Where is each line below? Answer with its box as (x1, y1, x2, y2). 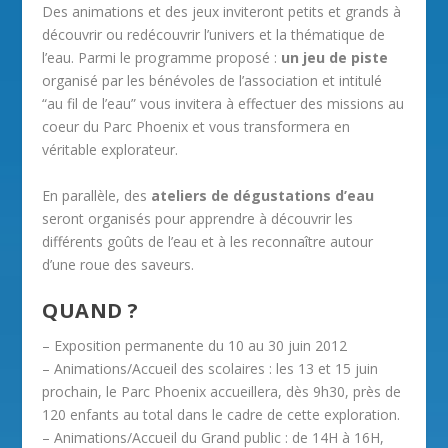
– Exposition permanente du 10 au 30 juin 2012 (42, 335, 348, 355)
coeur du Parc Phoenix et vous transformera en (42, 117, 351, 137)
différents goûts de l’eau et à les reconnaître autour (42, 231, 374, 251)
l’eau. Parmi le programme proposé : (42, 48, 282, 68)
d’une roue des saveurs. (42, 254, 195, 274)
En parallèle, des (42, 185, 152, 205)
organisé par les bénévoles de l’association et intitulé (42, 71, 383, 91)
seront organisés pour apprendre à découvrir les (42, 208, 354, 228)
